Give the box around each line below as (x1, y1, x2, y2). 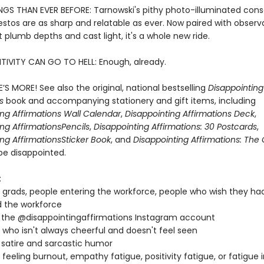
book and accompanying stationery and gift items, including (5, 95, 256, 107)
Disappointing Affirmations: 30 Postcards (91, 121, 257, 133)
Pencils (61, 121, 90, 133)
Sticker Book (61, 134, 111, 146)
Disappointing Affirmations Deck (124, 108, 255, 120)
